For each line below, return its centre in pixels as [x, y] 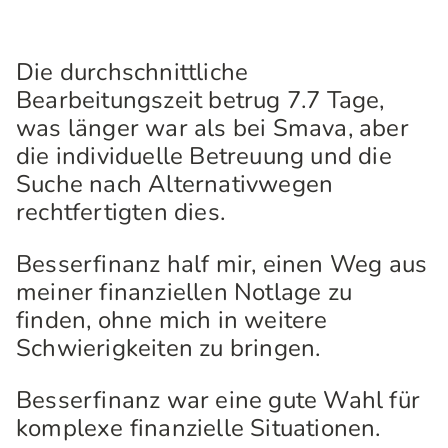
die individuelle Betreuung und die [204, 156]
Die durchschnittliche [132, 72]
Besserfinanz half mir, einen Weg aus [222, 264]
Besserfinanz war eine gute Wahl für [218, 400]
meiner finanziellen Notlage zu [184, 292]
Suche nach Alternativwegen [175, 184]
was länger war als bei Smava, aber [212, 128]
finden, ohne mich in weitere [172, 320]
